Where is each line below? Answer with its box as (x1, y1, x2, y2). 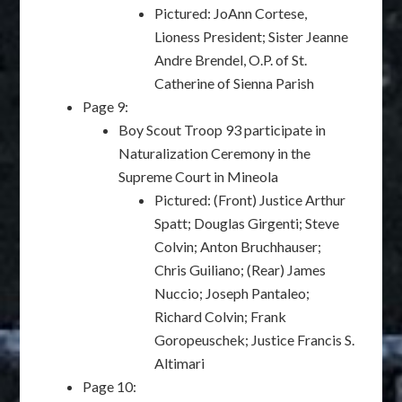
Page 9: (83, 98, 129, 115)
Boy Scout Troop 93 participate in (118, 121, 327, 138)
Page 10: (83, 378, 137, 395)
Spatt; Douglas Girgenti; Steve (154, 214, 340, 232)
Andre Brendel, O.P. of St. (154, 51, 308, 68)
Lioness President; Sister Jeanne (154, 28, 349, 45)
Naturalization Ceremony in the (118, 144, 311, 162)
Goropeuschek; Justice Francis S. (154, 331, 355, 348)
